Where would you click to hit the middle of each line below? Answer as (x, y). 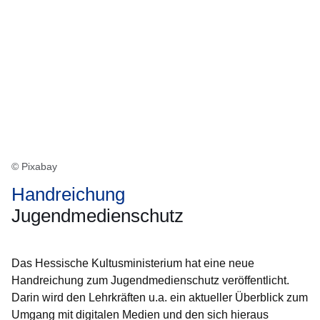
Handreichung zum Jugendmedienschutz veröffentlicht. (150, 280)
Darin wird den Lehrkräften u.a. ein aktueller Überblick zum (160, 297)
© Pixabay (34, 166)
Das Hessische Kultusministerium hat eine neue (133, 263)
